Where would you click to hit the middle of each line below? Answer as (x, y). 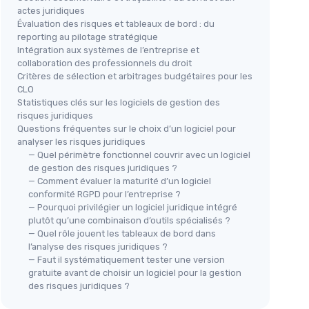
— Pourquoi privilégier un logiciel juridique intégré (133, 207)
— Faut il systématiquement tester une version (127, 260)
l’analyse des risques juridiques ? (98, 247)
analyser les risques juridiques (81, 142)
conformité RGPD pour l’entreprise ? (104, 194)
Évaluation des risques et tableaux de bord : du (116, 24)
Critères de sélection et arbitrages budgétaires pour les (135, 76)
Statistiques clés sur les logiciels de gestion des (119, 102)
